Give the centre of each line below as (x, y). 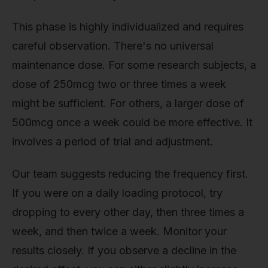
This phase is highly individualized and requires (128, 27)
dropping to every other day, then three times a (128, 212)
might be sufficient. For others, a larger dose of (128, 103)
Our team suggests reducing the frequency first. (130, 173)
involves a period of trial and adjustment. (112, 142)
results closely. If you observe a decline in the (124, 250)
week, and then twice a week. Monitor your (119, 231)
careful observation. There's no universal (113, 46)
